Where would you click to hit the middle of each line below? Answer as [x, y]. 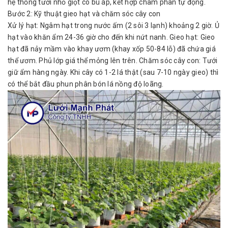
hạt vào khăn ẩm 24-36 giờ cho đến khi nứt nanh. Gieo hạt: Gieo [111, 37]
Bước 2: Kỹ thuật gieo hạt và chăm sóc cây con [84, 14]
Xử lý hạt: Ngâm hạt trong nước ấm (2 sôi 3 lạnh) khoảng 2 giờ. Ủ [113, 25]
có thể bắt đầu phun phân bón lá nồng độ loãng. [86, 84]
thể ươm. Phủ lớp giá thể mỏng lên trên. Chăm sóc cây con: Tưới [113, 61]
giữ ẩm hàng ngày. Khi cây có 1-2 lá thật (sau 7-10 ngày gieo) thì [113, 72]
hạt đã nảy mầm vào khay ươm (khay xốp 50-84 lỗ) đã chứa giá [112, 49]
